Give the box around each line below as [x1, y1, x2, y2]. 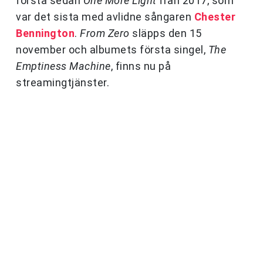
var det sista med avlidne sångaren [16, 11, 194, 23]
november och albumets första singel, [16, 43, 208, 56]
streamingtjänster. [16, 76, 109, 89]
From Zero [80, 27, 130, 40]
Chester [194, 11, 235, 23]
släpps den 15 [129, 27, 202, 40]
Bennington [16, 27, 75, 40]
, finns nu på [110, 60, 171, 73]
